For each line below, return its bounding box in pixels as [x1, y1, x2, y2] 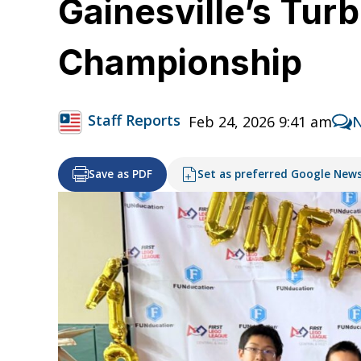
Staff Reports [88, 110, 180, 131]
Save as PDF [89, 167, 152, 182]
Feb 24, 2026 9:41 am [189, 112, 332, 132]
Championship [58, 41, 310, 83]
